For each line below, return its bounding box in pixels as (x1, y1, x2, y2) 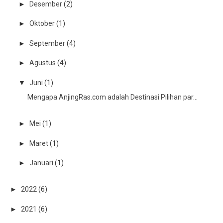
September (29, 39, 67, 47)
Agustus (29, 59, 57, 67)
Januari (29, 159, 55, 167)
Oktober (29, 19, 56, 28)
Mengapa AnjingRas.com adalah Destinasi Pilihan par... (27, 93, 198, 102)
